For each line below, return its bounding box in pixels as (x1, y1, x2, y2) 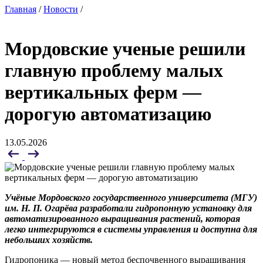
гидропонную (136, 203, 190, 213)
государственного (93, 193, 166, 203)
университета (168, 193, 228, 203)
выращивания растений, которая (101, 214, 240, 224)
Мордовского (38, 193, 90, 203)
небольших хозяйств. (5, 235, 93, 245)
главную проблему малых (5, 59, 223, 81)
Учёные (5, 193, 36, 203)
